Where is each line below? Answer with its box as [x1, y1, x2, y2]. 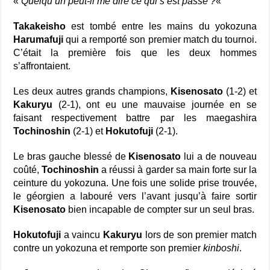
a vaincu [61, 230, 103, 240]
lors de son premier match [142, 230, 257, 240]
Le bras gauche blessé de [13, 151, 129, 162]
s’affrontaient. [13, 61, 71, 71]
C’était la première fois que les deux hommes [13, 48, 257, 58]
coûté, [13, 165, 42, 175]
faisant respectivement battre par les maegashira [13, 113, 257, 123]
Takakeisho [13, 21, 66, 31]
